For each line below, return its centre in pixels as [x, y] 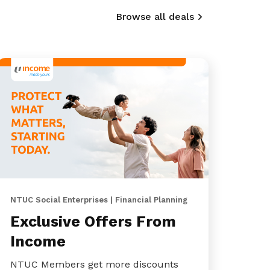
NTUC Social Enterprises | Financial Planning [99, 200]
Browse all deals [155, 16]
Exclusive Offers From [93, 221]
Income [38, 241]
